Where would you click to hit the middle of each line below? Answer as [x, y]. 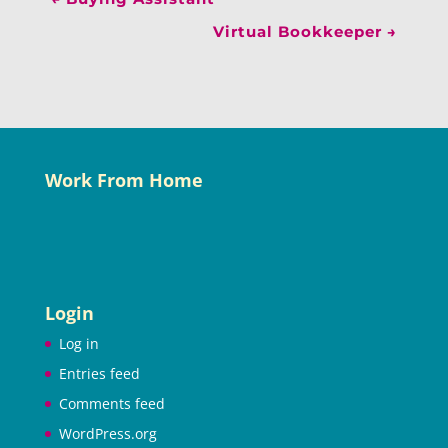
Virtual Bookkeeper [298, 31]
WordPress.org [107, 434]
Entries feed [99, 374]
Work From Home [123, 179]
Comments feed [111, 404]
